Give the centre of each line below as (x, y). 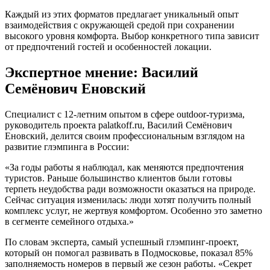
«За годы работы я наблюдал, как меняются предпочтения (124, 168)
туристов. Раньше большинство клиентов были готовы (118, 178)
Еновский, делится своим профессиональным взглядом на (125, 136)
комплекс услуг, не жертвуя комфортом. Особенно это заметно (133, 211)
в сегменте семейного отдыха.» (69, 222)
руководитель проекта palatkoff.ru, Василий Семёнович (118, 125)
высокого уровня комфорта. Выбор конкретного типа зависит (132, 36)
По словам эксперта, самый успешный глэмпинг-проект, (122, 242)
